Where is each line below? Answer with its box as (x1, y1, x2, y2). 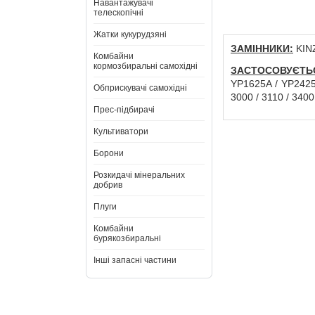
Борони (94, 148, 124, 158)
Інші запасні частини (94, 255, 176, 265)
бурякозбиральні (94, 233, 161, 243)
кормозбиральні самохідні (94, 61, 198, 71)
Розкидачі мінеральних (94, 170, 185, 180)
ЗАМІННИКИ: (231, 43, 293, 54)
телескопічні (94, 8, 143, 18)
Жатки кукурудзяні (94, 30, 167, 39)
